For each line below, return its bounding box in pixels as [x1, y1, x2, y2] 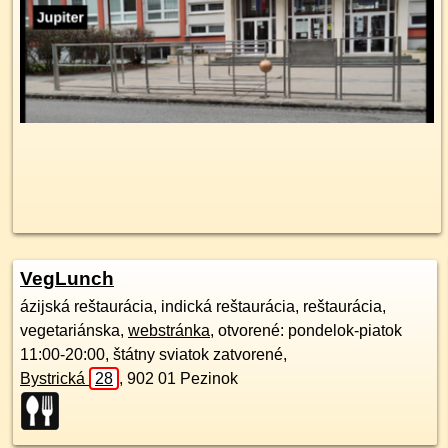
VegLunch [20, 268, 114, 289]
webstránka [128, 322, 210, 339]
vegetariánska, [20, 322, 128, 339]
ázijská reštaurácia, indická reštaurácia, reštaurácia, [20, 298, 386, 315]
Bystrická [20, 370, 89, 387]
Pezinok [180, 370, 238, 387]
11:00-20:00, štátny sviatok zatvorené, [113, 346, 287, 363]
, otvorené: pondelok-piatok [210, 322, 402, 339]
